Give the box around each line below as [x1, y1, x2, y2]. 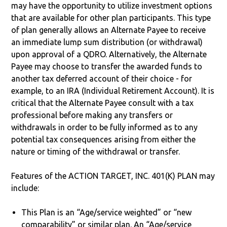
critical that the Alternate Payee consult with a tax [11, 98, 194, 107]
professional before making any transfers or [11, 110, 173, 120]
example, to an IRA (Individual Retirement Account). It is [11, 86, 215, 95]
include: [11, 183, 40, 193]
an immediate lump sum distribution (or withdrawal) [11, 37, 203, 47]
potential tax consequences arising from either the [11, 134, 196, 144]
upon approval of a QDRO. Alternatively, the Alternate [11, 49, 207, 59]
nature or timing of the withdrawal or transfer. [11, 146, 180, 156]
